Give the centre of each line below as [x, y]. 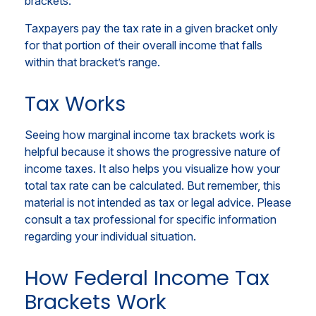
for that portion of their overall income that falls [144, 45]
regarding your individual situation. [110, 236]
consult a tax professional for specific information [151, 219]
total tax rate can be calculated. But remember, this [153, 185]
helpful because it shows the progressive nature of [153, 151]
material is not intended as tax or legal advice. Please [158, 202]
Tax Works [75, 103]
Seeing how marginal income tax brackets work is [150, 134]
